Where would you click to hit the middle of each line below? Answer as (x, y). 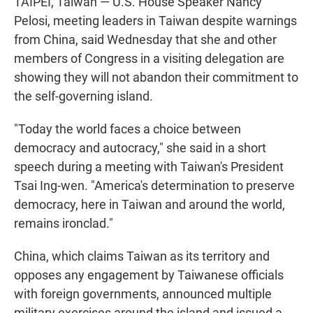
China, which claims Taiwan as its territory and (142, 256)
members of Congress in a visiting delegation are (149, 59)
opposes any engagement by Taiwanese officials (149, 275)
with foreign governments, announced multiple (143, 294)
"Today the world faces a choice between (128, 129)
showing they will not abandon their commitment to (156, 78)
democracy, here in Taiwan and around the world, (150, 205)
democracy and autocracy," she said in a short (140, 148)
